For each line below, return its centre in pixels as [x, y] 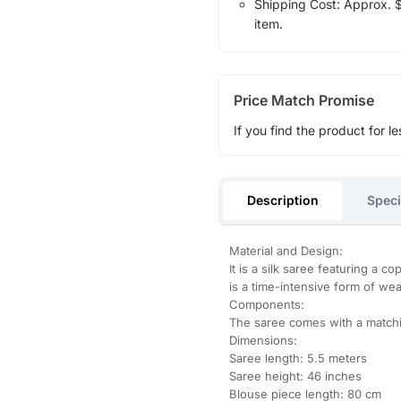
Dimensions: [263, 341]
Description [282, 200]
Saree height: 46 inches [295, 376]
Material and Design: [286, 251]
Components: [266, 305]
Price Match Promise [303, 100]
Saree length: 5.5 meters [298, 358]
